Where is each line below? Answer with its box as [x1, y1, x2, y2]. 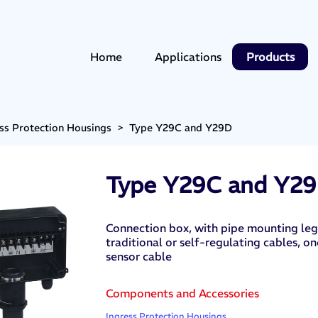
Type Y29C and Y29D [129, 121, 233, 135]
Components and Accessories [105, 286, 259, 301]
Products [246, 49, 295, 64]
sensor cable [105, 249, 172, 264]
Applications [155, 49, 222, 64]
